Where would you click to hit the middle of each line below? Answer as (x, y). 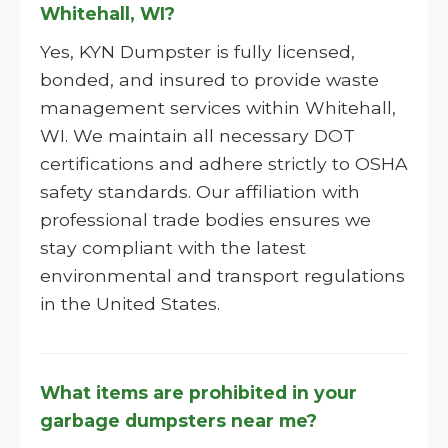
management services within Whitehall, (218, 107)
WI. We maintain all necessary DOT (197, 135)
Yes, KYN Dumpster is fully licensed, (197, 51)
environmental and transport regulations (222, 275)
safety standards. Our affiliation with (200, 191)
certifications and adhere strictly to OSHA (224, 163)
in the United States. (130, 303)
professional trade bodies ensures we (205, 219)
